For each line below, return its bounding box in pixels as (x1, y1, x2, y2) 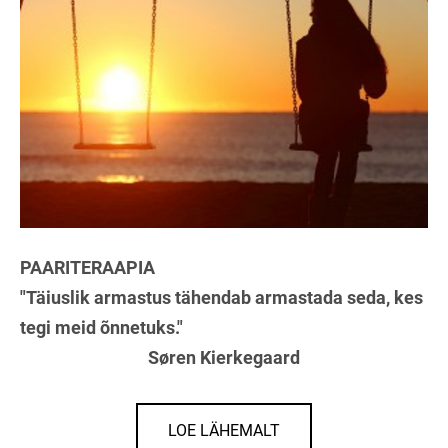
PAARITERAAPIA (20, 256, 155, 278)
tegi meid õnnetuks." (20, 316, 183, 338)
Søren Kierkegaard (148, 346, 300, 368)
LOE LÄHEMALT (168, 420, 280, 440)
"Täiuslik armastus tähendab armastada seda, (20, 286, 394, 308)
